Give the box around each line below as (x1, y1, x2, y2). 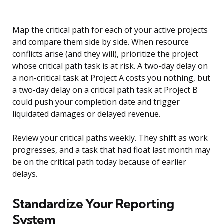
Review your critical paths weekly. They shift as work (12, 132, 208, 144)
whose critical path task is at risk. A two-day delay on (12, 60, 208, 72)
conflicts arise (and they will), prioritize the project (12, 48, 198, 60)
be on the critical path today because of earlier (12, 156, 186, 168)
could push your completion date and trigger (12, 96, 180, 108)
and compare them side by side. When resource (12, 36, 189, 48)
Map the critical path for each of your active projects (12, 24, 208, 36)
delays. (12, 168, 37, 180)
